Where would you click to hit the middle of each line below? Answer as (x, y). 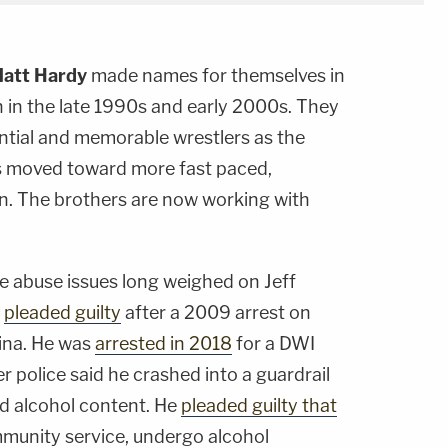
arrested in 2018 (163, 344)
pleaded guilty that (259, 406)
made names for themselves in (216, 76)
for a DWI (273, 344)
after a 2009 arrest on (216, 313)
